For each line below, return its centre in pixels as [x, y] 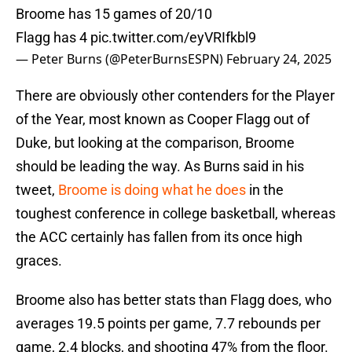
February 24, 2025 [279, 59]
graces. [39, 261]
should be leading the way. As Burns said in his [160, 167]
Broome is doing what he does [152, 190]
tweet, [37, 190]
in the [265, 190]
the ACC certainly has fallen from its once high [159, 237]
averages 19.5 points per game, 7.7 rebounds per [168, 324]
